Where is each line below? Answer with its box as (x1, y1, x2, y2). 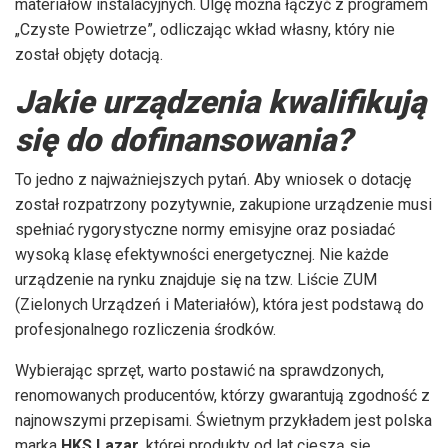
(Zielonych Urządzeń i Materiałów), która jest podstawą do (15, 294, 424, 314)
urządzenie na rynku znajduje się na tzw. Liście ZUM (15, 269, 377, 289)
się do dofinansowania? (15, 120, 352, 159)
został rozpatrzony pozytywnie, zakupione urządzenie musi (15, 194, 432, 214)
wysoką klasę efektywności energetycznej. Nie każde (15, 244, 389, 264)
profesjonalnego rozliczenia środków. (15, 319, 276, 339)
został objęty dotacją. (15, 44, 163, 64)
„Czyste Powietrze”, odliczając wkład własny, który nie (15, 19, 395, 39)
